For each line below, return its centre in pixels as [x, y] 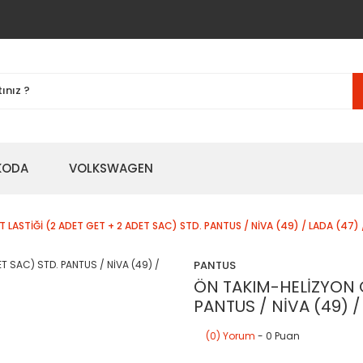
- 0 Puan [278, 336]
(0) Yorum [231, 336]
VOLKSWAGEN [111, 168]
